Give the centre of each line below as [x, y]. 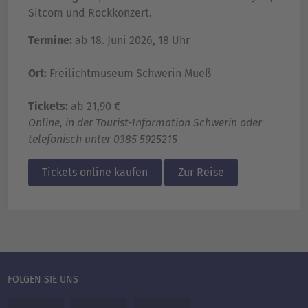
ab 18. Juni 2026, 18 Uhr [132, 41]
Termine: [52, 41]
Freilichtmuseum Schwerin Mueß [130, 74]
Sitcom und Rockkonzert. [90, 13]
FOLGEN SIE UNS [43, 280]
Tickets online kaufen [95, 173]
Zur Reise [201, 173]
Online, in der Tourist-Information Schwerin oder [145, 123]
